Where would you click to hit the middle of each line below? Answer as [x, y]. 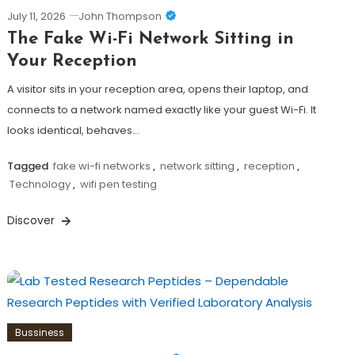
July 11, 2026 [36, 17]
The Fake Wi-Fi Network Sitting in [150, 40]
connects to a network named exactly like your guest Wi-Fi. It [161, 110]
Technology [40, 185]
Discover [32, 221]
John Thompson [120, 17]
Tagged [29, 166]
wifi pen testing [118, 185]
